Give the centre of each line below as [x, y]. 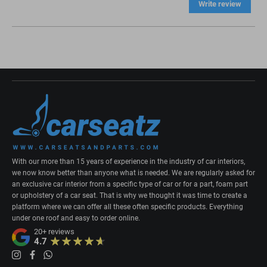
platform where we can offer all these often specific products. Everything [128, 207]
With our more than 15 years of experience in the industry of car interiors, [128, 162]
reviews [61, 232]
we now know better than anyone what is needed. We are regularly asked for [133, 173]
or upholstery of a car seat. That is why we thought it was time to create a [130, 196]
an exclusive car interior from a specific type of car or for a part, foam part [130, 184]
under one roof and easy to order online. [76, 218]
